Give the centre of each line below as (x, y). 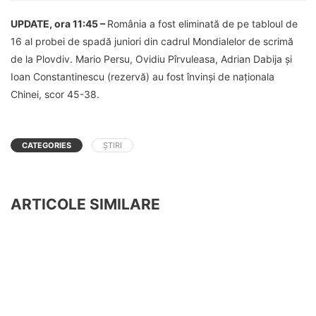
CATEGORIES (47, 145)
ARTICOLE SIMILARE (85, 204)
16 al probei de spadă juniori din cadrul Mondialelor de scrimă (152, 41)
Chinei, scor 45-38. (55, 94)
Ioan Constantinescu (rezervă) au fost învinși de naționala (142, 76)
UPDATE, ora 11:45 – (59, 23)
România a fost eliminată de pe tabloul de (202, 23)
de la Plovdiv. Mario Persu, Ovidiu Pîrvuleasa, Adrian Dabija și (151, 59)
